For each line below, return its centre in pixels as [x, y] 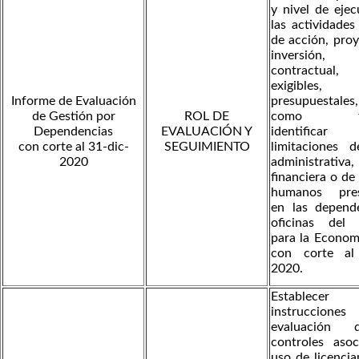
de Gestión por [73, 116]
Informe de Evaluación [73, 101]
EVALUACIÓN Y [207, 131]
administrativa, [313, 161]
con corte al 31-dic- [73, 146]
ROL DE [207, 116]
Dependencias [73, 131]
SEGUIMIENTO [207, 146]
